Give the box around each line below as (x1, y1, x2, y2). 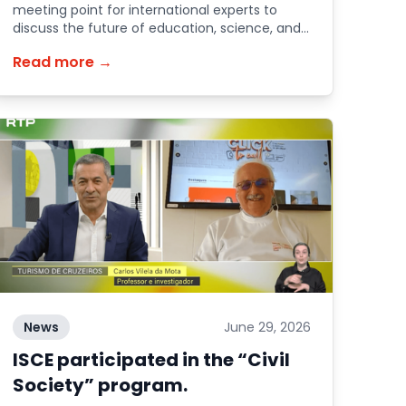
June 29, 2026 (223, 318, 311, 336)
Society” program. (13, 372, 188, 398)
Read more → (13, 52, 113, 72)
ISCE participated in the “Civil (13, 347, 291, 372)
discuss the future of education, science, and (13, 19, 302, 37)
